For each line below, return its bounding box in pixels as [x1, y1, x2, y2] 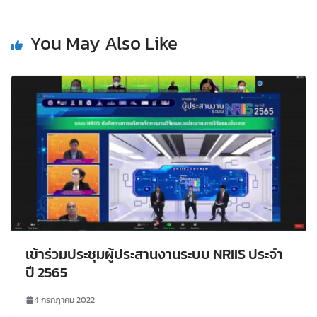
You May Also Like [30, 29, 178, 57]
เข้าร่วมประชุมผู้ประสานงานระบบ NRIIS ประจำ [25, 243, 283, 265]
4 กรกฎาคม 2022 [34, 293, 95, 306]
